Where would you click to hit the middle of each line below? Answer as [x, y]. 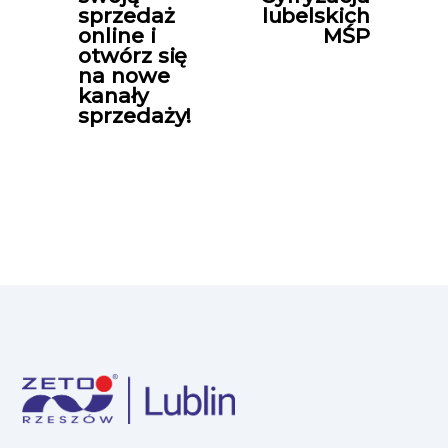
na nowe [124, 75]
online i [117, 35]
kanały [113, 95]
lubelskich [315, 15]
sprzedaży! [135, 115]
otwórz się [133, 55]
